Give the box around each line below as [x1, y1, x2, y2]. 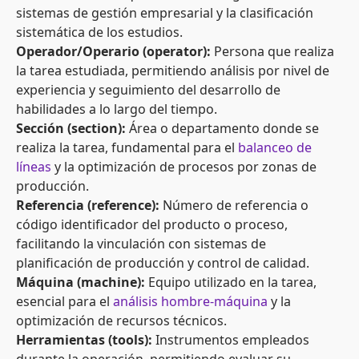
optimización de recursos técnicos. [16, 312, 227, 330]
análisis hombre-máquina [113, 292, 268, 311]
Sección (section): [16, 119, 126, 138]
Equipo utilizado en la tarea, [145, 273, 317, 292]
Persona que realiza [211, 42, 334, 61]
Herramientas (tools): [16, 331, 152, 349]
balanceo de [238, 139, 312, 157]
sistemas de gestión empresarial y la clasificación [16, 4, 313, 22]
